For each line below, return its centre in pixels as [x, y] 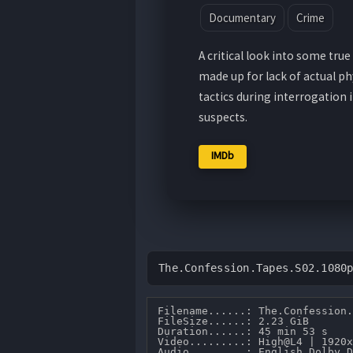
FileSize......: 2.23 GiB [237, 321]
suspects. [223, 117]
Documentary [242, 17]
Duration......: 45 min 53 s [246, 331]
